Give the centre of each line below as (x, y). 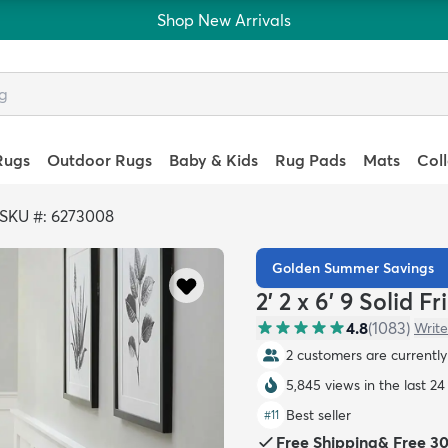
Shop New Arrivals (224, 20)
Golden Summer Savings (353, 268)
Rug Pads (311, 160)
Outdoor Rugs (99, 160)
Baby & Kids (213, 160)
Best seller (318, 415)
